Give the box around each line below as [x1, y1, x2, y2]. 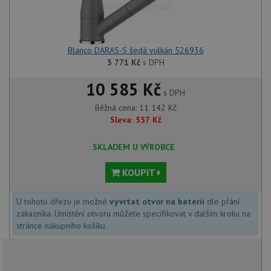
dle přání [204, 196, 240, 207]
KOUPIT [119, 166, 157, 179]
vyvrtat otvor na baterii [109, 196, 204, 207]
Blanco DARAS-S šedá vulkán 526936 [67, 45, 204, 56]
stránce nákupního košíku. [16, 220, 107, 232]
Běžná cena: [94, 102, 139, 114]
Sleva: [109, 114, 133, 126]
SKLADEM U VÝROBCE [93, 142, 175, 153]
